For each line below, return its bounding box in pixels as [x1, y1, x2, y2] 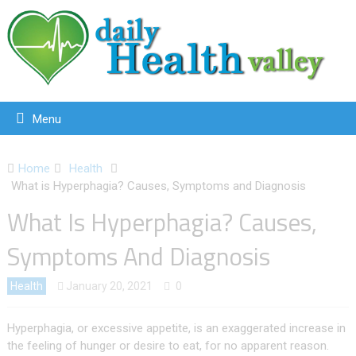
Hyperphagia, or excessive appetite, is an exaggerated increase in [6, 321, 346, 336]
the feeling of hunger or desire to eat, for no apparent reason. [6, 339, 329, 354]
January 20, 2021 [65, 280, 153, 293]
